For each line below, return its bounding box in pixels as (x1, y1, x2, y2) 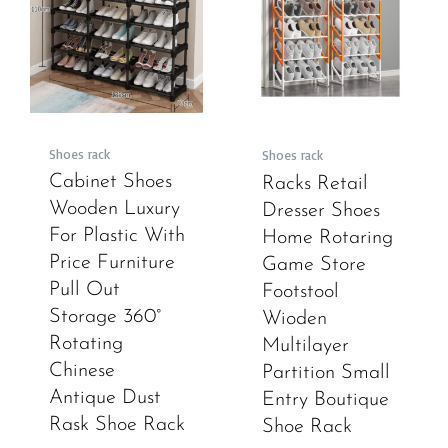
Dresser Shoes (261, 200, 380, 221)
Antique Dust (48, 388, 161, 409)
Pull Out (48, 280, 120, 301)
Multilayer (261, 335, 349, 356)
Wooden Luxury (48, 199, 180, 220)
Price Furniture (48, 253, 175, 274)
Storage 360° (48, 307, 162, 328)
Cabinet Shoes (48, 172, 172, 193)
